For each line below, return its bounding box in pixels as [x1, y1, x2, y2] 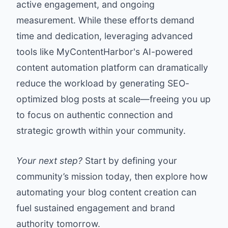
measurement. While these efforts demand [16, 15, 194, 25]
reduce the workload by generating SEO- [16, 78, 189, 89]
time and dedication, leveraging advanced [16, 31, 193, 41]
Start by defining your [82, 155, 177, 166]
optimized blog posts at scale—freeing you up [16, 94, 211, 104]
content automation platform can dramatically [16, 62, 208, 73]
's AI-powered [133, 46, 193, 57]
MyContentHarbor [56, 46, 133, 57]
